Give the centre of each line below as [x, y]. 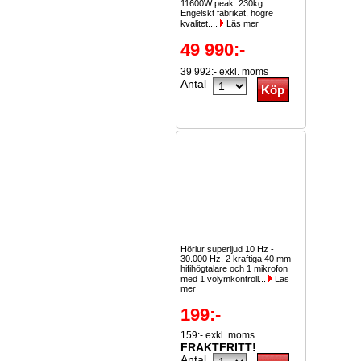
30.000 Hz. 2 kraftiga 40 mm [236, 259]
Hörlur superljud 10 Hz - [227, 249]
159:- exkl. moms [218, 335]
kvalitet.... [200, 23]
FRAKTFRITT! [218, 347]
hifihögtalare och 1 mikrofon [234, 268]
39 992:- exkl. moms [224, 72]
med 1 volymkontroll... [224, 279]
